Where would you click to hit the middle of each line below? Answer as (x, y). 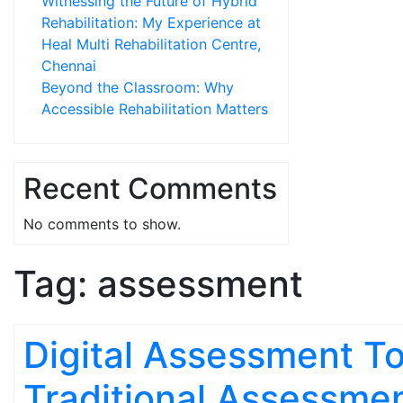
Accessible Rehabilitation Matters (155, 109)
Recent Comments (150, 188)
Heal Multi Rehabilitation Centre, (151, 44)
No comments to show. (102, 224)
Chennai (69, 66)
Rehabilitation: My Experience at (151, 22)
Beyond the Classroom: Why (138, 87)
